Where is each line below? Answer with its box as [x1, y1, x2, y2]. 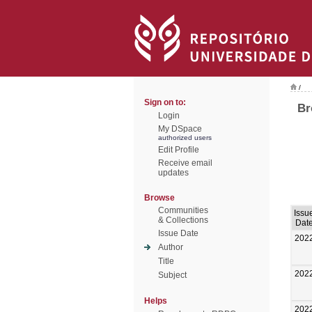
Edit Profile [158, 145, 199, 155]
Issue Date [158, 228, 198, 238]
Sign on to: [144, 97, 186, 107]
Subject [158, 270, 187, 280]
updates [158, 168, 189, 178]
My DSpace [158, 124, 202, 134]
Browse [144, 193, 175, 203]
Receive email [158, 158, 212, 168]
